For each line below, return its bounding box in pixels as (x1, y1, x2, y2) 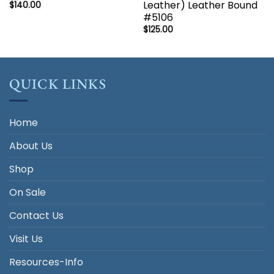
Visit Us (9, 231, 43, 246)
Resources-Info (9, 254, 83, 269)
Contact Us (9, 208, 64, 223)
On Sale (9, 185, 46, 199)
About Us (9, 138, 53, 153)
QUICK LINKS (9, 74, 106, 93)
